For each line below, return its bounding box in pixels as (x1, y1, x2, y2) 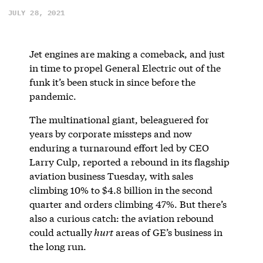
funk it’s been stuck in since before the (29, 75, 195, 88)
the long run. (29, 240, 86, 252)
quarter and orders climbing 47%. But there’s (29, 197, 227, 210)
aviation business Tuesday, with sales (29, 169, 193, 182)
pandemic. (29, 89, 76, 102)
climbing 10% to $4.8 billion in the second (29, 183, 213, 196)
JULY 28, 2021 (8, 8, 65, 17)
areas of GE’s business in (113, 225, 222, 238)
